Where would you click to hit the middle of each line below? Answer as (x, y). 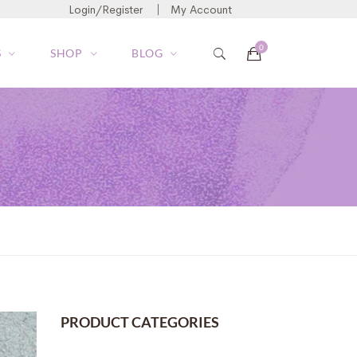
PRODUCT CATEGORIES (140, 322)
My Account (201, 10)
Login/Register (106, 10)
